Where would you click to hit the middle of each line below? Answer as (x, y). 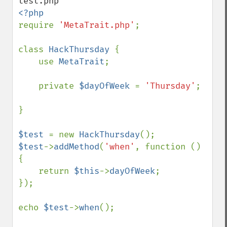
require (39, 25)
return (56, 171)
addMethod (77, 147)
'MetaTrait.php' (97, 25)
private (59, 86)
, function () (168, 147)
